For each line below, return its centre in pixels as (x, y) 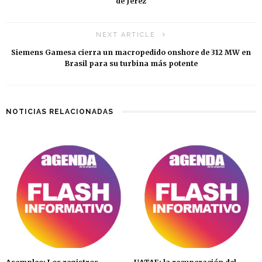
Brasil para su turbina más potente (131, 63)
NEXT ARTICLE (126, 35)
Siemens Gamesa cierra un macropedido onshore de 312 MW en (131, 52)
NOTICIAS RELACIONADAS (60, 112)
